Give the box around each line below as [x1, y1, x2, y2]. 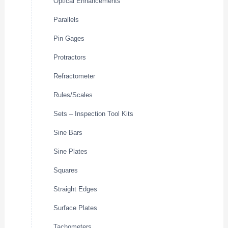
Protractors [53, 53, 87, 62]
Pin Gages [53, 35, 85, 43]
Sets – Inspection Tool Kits [53, 110, 134, 118]
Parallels [53, 16, 79, 24]
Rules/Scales [53, 91, 93, 99]
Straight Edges [53, 185, 98, 193]
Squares [53, 166, 78, 175]
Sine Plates [53, 148, 88, 156]
